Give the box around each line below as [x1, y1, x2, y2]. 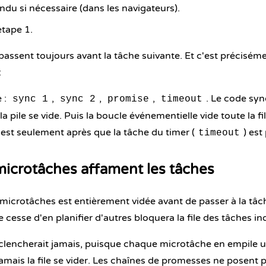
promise [107, 94, 149, 104]
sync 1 [12, 94, 48, 104]
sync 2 [60, 94, 96, 104]
